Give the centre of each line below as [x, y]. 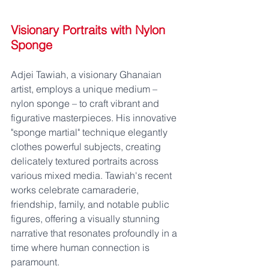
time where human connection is [81, 247]
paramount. [35, 262]
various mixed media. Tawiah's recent [92, 175]
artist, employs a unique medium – [85, 89]
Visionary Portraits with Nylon [90, 30]
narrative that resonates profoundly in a [95, 233]
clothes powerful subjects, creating [87, 147]
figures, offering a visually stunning [86, 219]
